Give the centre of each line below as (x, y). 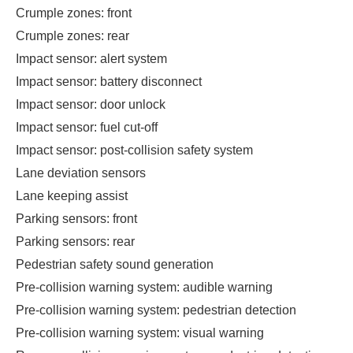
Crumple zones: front (74, 13)
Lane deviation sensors (81, 173)
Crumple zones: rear (72, 35)
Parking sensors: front (76, 218)
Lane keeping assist (72, 195)
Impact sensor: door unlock (91, 104)
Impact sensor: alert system (91, 58)
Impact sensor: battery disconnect (109, 81)
